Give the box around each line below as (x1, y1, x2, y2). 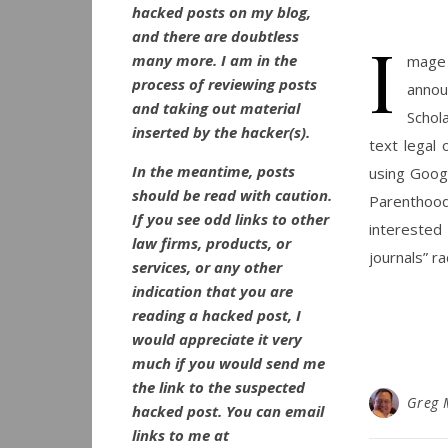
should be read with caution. (132, 185, 332, 205)
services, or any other (132, 257, 282, 277)
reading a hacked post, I (132, 305, 301, 325)
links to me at (132, 425, 229, 445)
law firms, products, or (132, 233, 291, 253)
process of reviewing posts (132, 74, 317, 94)
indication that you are (132, 281, 293, 301)
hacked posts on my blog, (132, 2, 311, 22)
